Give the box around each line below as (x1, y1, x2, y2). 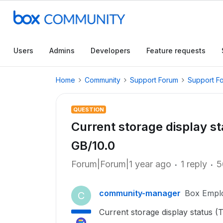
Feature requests (146, 46, 206, 55)
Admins (49, 46, 75, 55)
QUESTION (73, 106, 104, 113)
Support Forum (130, 76, 178, 84)
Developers (91, 46, 130, 55)
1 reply (181, 159, 207, 169)
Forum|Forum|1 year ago (71, 159, 171, 169)
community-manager (99, 188, 181, 198)
